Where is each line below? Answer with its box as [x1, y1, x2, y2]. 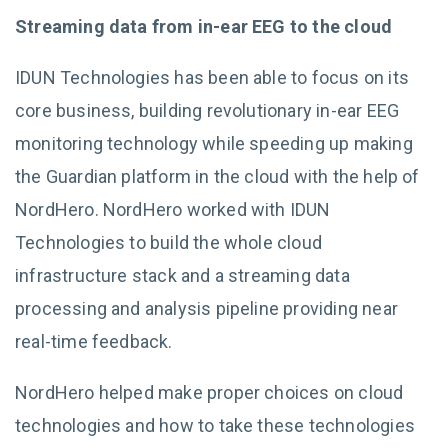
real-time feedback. [15, 331, 173, 352]
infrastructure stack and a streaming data [15, 265, 350, 286]
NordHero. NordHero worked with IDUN [15, 199, 331, 220]
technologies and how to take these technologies [15, 415, 415, 436]
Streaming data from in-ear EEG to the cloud [15, 16, 393, 37]
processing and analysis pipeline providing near [15, 298, 398, 319]
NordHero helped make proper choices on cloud [15, 382, 404, 403]
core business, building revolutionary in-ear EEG [15, 100, 400, 121]
